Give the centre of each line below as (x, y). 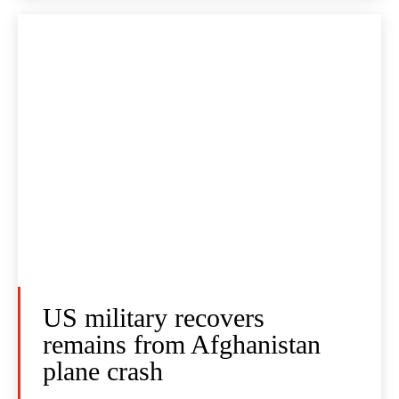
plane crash (103, 371)
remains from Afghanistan (182, 345)
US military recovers (154, 318)
